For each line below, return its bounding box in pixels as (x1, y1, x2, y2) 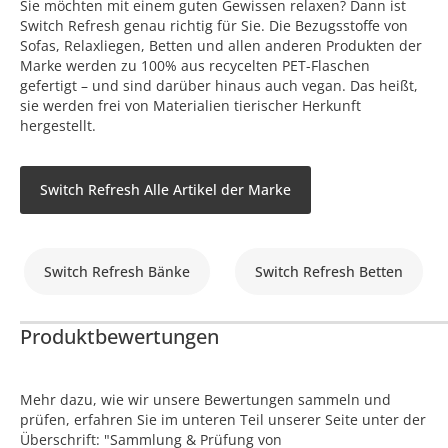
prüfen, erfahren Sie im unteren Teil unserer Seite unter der (20, 409, 426, 429)
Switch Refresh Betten (255, 261, 403, 281)
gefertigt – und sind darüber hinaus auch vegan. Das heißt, (20, 75, 418, 95)
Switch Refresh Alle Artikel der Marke (40, 179, 291, 199)
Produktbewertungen (20, 322, 219, 350)
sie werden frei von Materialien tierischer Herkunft (20, 95, 361, 115)
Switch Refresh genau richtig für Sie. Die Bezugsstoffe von (20, 15, 408, 35)
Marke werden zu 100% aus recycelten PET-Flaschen (20, 55, 370, 75)
